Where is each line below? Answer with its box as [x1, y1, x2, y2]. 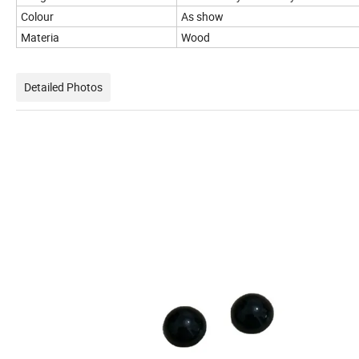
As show [181, 9, 226, 25]
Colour [21, 9, 54, 25]
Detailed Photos [24, 79, 103, 95]
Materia [21, 30, 59, 46]
